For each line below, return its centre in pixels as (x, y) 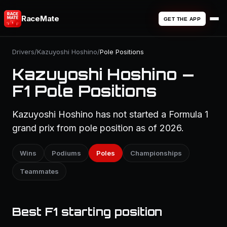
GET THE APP (182, 19)
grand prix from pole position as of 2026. (98, 128)
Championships (156, 153)
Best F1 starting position (87, 212)
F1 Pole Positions (84, 91)
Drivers (23, 52)
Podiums (66, 153)
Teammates (39, 171)
